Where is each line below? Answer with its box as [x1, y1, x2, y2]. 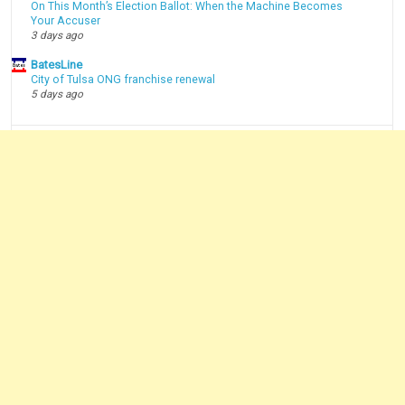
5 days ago [31, 88, 84, 101]
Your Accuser [31, 14, 101, 27]
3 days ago [31, 28, 84, 42]
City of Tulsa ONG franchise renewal [31, 73, 216, 87]
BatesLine [31, 58, 83, 72]
